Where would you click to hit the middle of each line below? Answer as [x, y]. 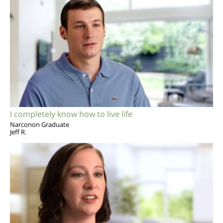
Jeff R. [18, 132]
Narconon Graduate [40, 124]
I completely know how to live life [71, 114]
